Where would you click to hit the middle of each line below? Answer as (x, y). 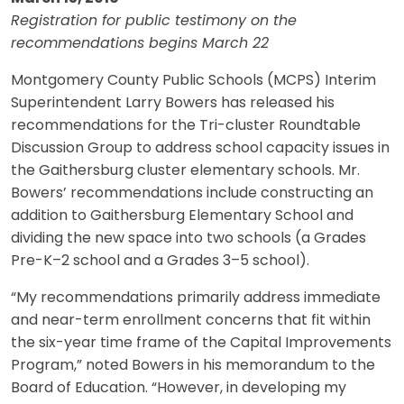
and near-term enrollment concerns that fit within (191, 321)
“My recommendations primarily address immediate (196, 298)
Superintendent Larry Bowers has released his (173, 103)
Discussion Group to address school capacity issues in (200, 148)
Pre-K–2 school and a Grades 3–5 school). (160, 261)
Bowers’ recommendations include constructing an (192, 193)
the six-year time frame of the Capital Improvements (201, 343)
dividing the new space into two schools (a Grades (188, 239)
